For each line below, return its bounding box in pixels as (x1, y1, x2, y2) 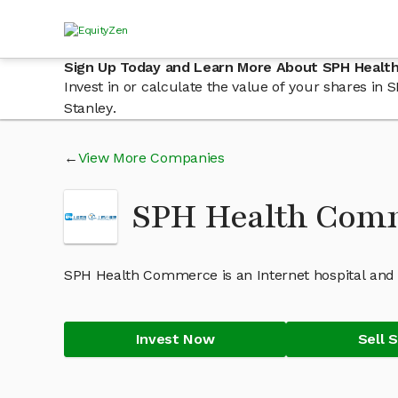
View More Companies (77, 149, 225, 166)
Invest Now (135, 330, 215, 347)
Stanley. (64, 99, 116, 116)
